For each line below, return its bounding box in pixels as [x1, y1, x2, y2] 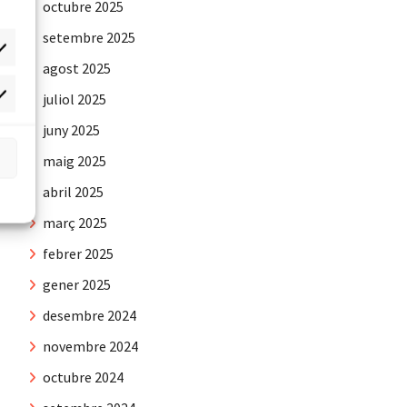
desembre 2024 [43, 305, 136, 324]
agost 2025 [43, 58, 111, 77]
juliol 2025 [43, 89, 106, 108]
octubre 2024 [43, 367, 124, 386]
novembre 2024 [43, 336, 138, 355]
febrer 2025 [43, 243, 114, 263]
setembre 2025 [43, 27, 135, 46]
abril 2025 [43, 182, 104, 201]
